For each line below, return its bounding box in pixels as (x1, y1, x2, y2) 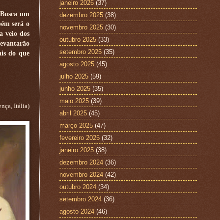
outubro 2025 (59, 35, 96, 43)
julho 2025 (59, 72, 88, 80)
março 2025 (59, 121, 93, 129)
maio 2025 (59, 97, 89, 105)
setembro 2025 (59, 48, 102, 55)
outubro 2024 (59, 183, 96, 191)
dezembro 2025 (59, 11, 103, 19)
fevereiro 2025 (59, 134, 100, 141)
